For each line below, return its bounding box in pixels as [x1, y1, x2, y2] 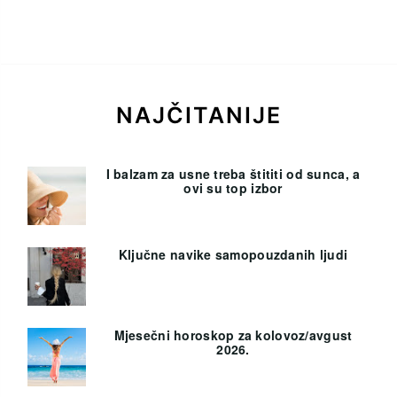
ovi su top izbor [183, 178, 283, 197]
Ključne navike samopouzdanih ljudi [118, 245, 348, 263]
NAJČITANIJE [116, 101, 282, 128]
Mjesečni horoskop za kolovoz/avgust [113, 325, 353, 344]
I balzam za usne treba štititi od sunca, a [105, 164, 361, 183]
